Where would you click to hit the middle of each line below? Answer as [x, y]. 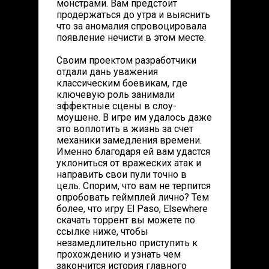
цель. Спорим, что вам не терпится [134, 186]
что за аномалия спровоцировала [131, 26]
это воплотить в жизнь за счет [125, 129]
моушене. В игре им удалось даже [134, 117]
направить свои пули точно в [122, 174]
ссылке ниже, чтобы [102, 231]
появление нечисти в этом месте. [131, 38]
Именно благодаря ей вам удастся [133, 152]
